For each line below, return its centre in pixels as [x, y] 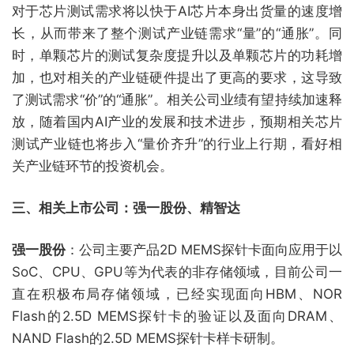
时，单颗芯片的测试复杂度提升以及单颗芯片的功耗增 [177, 55]
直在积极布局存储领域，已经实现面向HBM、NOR [177, 294]
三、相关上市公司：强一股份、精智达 [126, 208]
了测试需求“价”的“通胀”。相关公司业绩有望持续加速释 [177, 100]
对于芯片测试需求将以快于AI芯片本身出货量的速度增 [177, 11]
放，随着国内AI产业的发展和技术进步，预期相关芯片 [177, 122]
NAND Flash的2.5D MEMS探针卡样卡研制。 [148, 338]
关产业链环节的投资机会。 [92, 166]
